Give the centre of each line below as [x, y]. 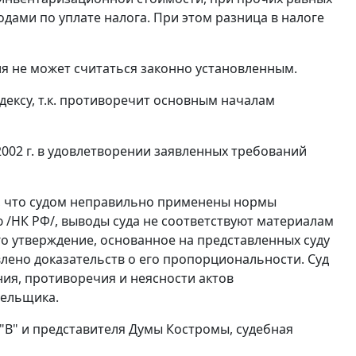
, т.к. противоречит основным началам [153, 100]
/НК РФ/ [31, 221]
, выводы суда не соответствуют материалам [194, 221]
